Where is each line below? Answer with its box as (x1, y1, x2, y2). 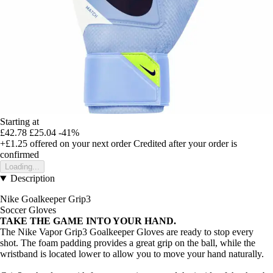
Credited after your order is (133, 138, 237, 149)
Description (10, 173, 55, 184)
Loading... (5, 162, 40, 172)
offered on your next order (27, 138, 131, 149)
